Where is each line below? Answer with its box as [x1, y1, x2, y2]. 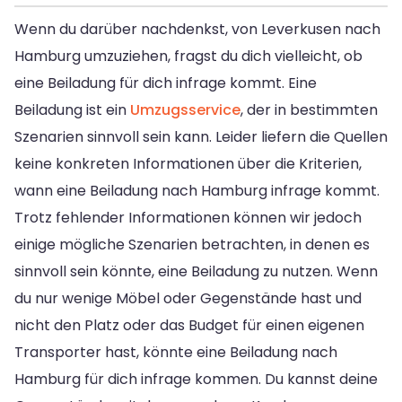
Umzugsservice [130, 99, 240, 120]
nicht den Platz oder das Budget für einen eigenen [14, 314, 364, 336]
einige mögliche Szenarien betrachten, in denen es [14, 233, 370, 255]
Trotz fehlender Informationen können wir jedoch [14, 206, 362, 228]
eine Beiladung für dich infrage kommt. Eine [14, 72, 317, 93]
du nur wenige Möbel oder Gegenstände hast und [14, 287, 362, 309]
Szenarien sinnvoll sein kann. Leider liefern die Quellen [14, 126, 388, 147]
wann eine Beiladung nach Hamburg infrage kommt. [14, 179, 380, 201]
